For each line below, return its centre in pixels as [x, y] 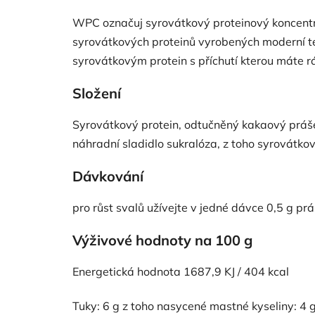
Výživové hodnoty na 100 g [162, 240]
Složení [97, 93]
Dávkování [108, 176]
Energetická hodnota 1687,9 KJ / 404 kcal [181, 271]
